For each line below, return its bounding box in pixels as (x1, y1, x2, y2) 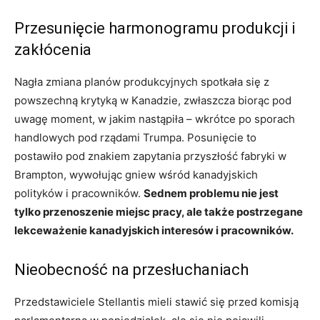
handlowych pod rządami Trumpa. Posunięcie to (14, 130, 256, 144)
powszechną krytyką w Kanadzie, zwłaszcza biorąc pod (14, 93, 291, 107)
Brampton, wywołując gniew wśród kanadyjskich (14, 167, 258, 181)
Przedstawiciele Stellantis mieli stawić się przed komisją (14, 294, 299, 309)
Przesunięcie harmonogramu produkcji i (14, 19, 295, 37)
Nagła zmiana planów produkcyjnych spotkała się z (14, 74, 269, 89)
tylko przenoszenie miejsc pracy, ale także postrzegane (14, 204, 303, 219)
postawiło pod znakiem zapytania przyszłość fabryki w (14, 149, 286, 163)
